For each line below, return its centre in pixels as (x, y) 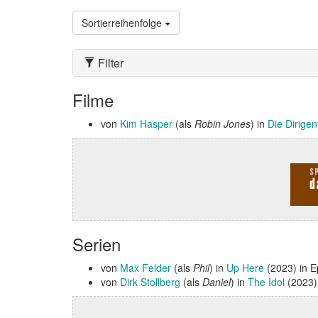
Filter (109, 63)
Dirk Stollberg (150, 282)
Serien (97, 244)
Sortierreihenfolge (123, 23)
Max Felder (146, 268)
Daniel (216, 282)
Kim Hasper (146, 124)
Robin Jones (223, 124)
